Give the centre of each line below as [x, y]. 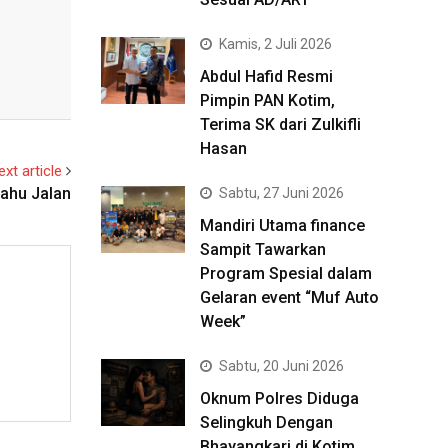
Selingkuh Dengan [266, 422]
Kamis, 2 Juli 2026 [275, 44]
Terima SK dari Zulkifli [280, 124]
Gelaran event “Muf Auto [289, 297]
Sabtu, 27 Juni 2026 [281, 193]
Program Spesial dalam [286, 273]
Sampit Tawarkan [263, 249]
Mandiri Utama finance [282, 225]
